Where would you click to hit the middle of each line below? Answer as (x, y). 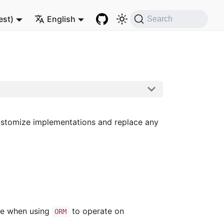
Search (160, 19)
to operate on (97, 211)
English (61, 19)
